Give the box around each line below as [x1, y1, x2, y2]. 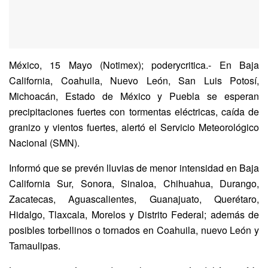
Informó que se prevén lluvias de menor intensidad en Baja [9, 160, 259, 175]
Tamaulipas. [9, 238, 60, 252]
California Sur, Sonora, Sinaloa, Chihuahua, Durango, [9, 176, 259, 190]
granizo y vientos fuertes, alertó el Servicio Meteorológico [9, 120, 259, 134]
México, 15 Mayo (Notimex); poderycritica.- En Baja [9, 57, 259, 72]
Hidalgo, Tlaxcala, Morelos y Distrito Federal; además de [9, 207, 259, 221]
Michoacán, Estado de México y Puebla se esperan [9, 89, 259, 103]
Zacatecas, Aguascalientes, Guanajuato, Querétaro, [9, 191, 259, 206]
